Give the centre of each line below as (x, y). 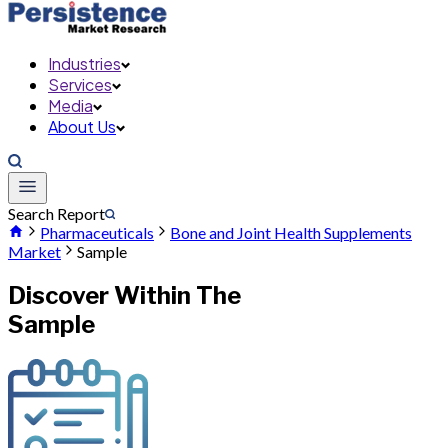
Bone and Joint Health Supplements (291, 232)
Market (34, 251)
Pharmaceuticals (97, 232)
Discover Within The (124, 295)
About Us (82, 126)
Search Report (56, 213)
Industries (84, 63)
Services (80, 84)
